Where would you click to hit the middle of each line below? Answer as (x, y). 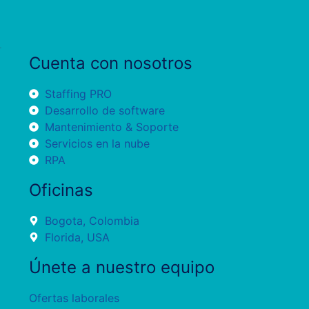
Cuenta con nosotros (111, 63)
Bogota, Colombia (92, 221)
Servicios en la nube (97, 144)
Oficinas (61, 190)
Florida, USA (77, 238)
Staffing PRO (78, 94)
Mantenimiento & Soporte (111, 127)
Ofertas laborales (74, 298)
